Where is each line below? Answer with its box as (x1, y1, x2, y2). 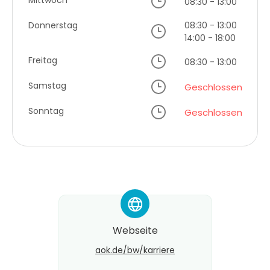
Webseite (112, 224, 158, 238)
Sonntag (28, 105, 64, 118)
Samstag (28, 80, 66, 92)
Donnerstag (28, 19, 78, 32)
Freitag (28, 54, 57, 67)
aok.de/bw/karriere (95, 244, 175, 257)
